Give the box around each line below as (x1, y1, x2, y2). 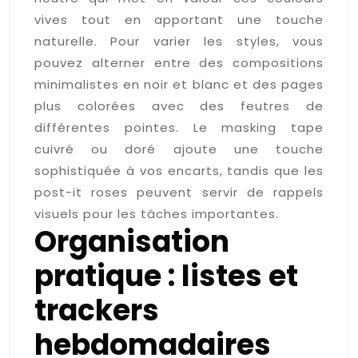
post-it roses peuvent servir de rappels (34, 183, 324, 201)
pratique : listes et (34, 255, 298, 296)
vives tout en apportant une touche (34, 10, 324, 28)
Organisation (34, 221, 229, 262)
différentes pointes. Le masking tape (34, 118, 324, 136)
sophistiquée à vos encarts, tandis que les (34, 161, 324, 179)
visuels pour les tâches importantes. (34, 205, 279, 222)
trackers (34, 289, 159, 331)
